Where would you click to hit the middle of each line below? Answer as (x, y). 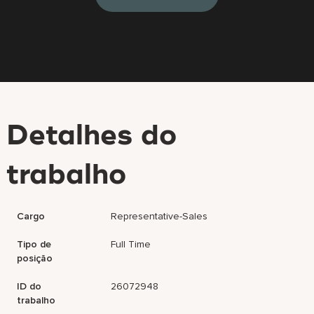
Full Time (131, 244)
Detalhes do (92, 137)
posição (35, 258)
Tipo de (34, 244)
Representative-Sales (159, 216)
